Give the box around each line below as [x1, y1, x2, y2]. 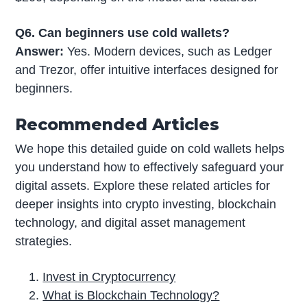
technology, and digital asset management [15, 216, 246, 230]
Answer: [15, 44, 64, 58]
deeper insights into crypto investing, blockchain [15, 197, 277, 212]
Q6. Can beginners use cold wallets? [15, 25, 230, 40]
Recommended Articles [15, 114, 220, 134]
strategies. [15, 234, 73, 249]
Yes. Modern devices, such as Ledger [64, 44, 273, 58]
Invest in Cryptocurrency [42, 270, 176, 284]
